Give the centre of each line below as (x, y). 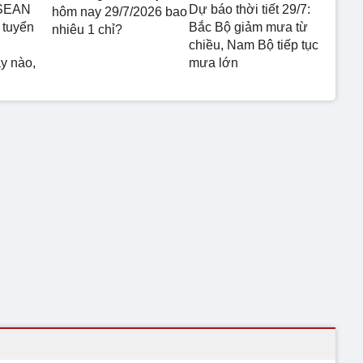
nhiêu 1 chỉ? (87, 29)
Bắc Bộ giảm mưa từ (248, 27)
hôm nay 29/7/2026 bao (120, 11)
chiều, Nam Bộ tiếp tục (253, 45)
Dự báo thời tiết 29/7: (249, 9)
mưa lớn (213, 62)
